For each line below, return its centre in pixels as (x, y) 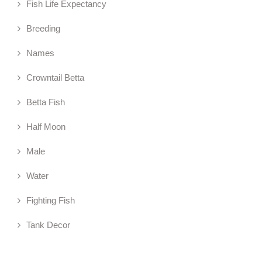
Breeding (43, 29)
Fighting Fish (51, 201)
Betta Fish (46, 102)
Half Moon (46, 127)
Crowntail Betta (55, 78)
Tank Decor (48, 225)
